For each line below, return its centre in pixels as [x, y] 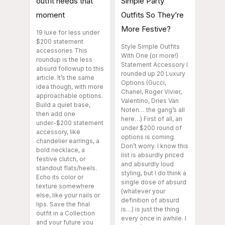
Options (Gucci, [144, 82]
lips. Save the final [63, 204]
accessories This [62, 50]
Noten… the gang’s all [153, 109]
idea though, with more [70, 86]
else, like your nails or [68, 195]
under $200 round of [151, 128]
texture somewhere [65, 186]
